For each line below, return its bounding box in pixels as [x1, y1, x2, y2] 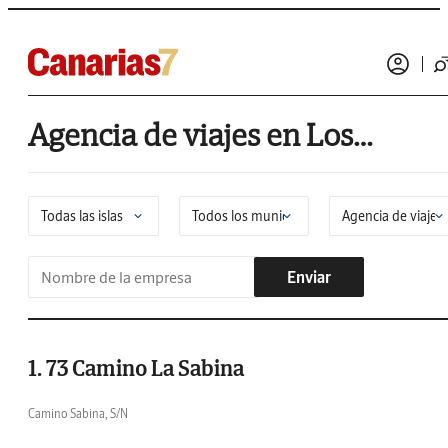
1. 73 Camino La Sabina [28, 354, 244, 382]
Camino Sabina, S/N [28, 406, 128, 421]
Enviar [287, 267, 331, 287]
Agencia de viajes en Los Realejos [353, 114, 373, 156]
